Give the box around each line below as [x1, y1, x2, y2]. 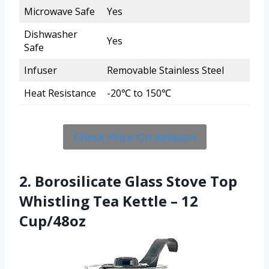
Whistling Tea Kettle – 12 [19, 191, 198, 211]
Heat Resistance [24, 86, 96, 100]
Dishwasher [24, 27, 77, 41]
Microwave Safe [24, 4, 95, 18]
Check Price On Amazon [73, 129, 196, 144]
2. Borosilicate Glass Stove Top [19, 171, 237, 192]
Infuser [24, 63, 57, 77]
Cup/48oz [19, 211, 86, 231]
